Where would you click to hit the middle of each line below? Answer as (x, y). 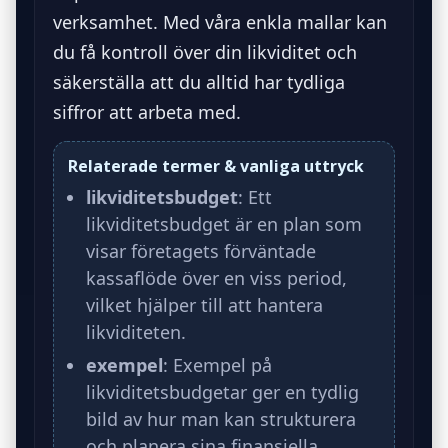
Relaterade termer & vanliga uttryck (216, 165)
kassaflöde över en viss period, (216, 277)
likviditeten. (136, 331)
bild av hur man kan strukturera (221, 418)
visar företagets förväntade (201, 250)
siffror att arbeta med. (147, 111)
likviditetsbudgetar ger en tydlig (222, 391)
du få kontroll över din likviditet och (205, 51)
